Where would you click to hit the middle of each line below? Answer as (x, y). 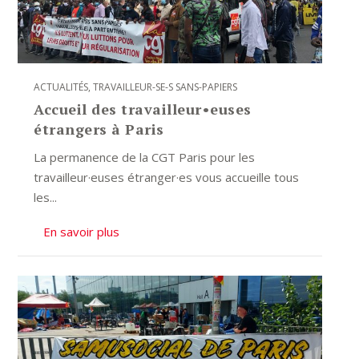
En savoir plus (82, 232)
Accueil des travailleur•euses (143, 109)
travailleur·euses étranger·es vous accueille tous (167, 177)
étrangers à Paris (99, 129)
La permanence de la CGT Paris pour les (145, 157)
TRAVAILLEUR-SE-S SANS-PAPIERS (165, 87)
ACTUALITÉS (61, 87)
